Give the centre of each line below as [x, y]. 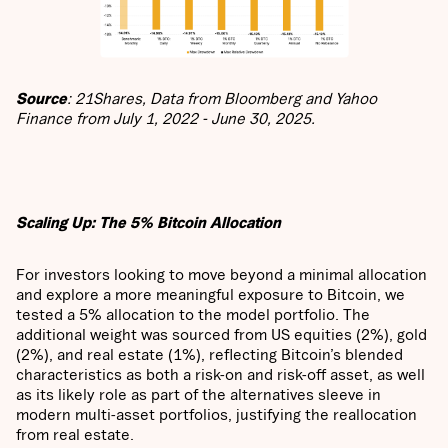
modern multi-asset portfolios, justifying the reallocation [216, 414]
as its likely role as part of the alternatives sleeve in [198, 394]
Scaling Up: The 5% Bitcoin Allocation [148, 222]
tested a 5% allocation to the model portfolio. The [193, 314]
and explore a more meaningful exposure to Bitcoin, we [210, 294]
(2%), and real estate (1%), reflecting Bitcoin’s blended [209, 354]
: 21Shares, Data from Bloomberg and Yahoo [222, 98]
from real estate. [75, 434]
